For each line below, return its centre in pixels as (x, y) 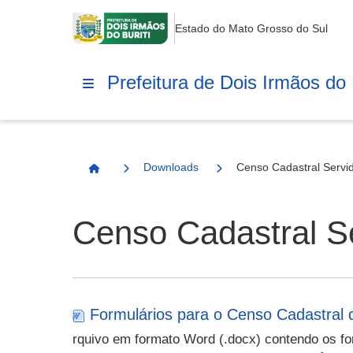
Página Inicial (130, 175)
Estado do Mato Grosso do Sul (251, 28)
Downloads (171, 167)
